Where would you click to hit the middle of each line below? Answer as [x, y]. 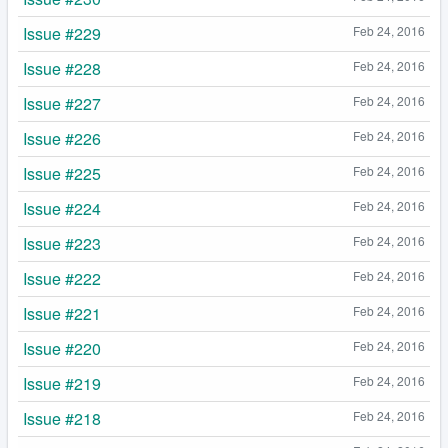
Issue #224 [62, 209]
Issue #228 [62, 69]
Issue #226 [62, 139]
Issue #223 [62, 244]
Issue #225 [62, 174]
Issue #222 [62, 279]
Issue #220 [62, 349]
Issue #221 [62, 314]
